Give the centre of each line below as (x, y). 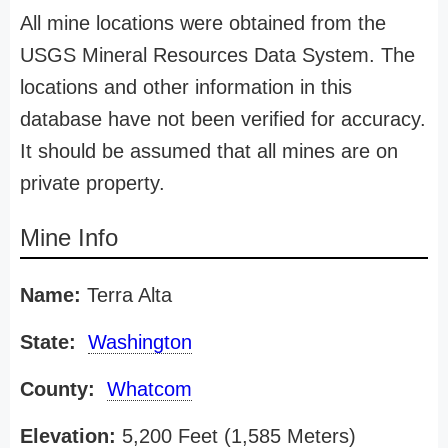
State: (48, 342)
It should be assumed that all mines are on (209, 151)
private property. (92, 183)
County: (57, 389)
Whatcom (149, 389)
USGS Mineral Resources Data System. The (217, 55)
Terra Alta (126, 295)
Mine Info (69, 237)
